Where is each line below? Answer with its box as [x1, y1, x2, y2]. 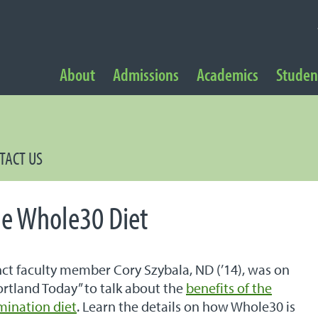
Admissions [112, 62, 179, 85]
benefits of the [186, 279, 272, 297]
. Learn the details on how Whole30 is [77, 297, 295, 315]
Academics [196, 62, 258, 85]
